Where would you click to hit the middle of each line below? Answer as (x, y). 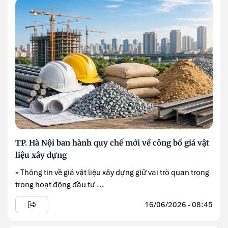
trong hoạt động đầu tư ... (60, 185)
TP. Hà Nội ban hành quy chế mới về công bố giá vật (112, 143)
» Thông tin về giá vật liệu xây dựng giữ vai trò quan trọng (112, 173)
